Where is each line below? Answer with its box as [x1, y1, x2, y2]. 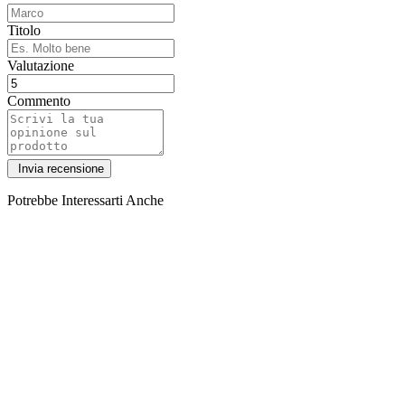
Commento [7, 93, 71, 109]
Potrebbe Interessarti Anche [7, 193, 164, 209]
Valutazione [7, 58, 74, 74]
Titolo [7, 23, 41, 39]
